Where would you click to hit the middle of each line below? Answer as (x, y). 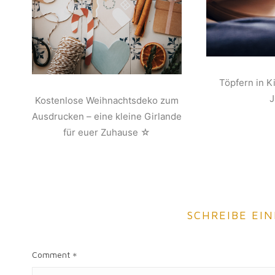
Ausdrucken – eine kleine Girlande (107, 117)
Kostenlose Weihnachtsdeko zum (107, 101)
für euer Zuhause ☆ (107, 133)
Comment (51, 255)
